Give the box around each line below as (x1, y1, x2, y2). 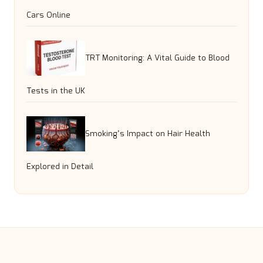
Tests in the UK (26, 85, 85, 98)
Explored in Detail (26, 160, 93, 174)
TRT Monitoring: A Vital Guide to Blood (85, 51, 230, 65)
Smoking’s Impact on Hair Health (85, 127, 210, 140)
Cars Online (26, 9, 70, 22)
